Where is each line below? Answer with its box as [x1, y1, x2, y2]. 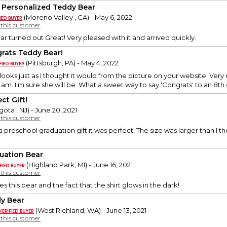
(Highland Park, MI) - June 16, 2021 [25, 161, 133, 169]
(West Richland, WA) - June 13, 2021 [34, 206, 146, 215]
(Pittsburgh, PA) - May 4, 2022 [24, 59, 119, 67]
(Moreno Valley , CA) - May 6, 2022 [22, 13, 132, 22]
